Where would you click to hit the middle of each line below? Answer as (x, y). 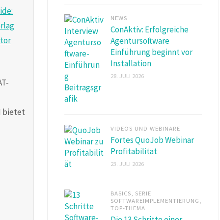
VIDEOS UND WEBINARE (145, 128)
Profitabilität (134, 151)
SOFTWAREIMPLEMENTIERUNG (155, 200)
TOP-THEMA (128, 207)
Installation (131, 63)
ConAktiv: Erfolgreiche (150, 29)
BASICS (121, 193)
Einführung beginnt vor (151, 52)
